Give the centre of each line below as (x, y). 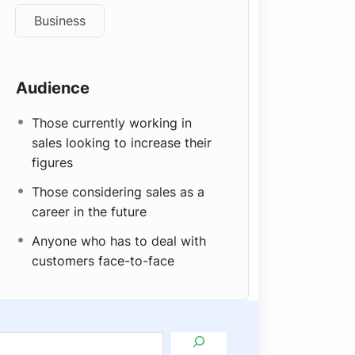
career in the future (90, 212)
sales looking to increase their (122, 143)
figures (53, 162)
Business (60, 21)
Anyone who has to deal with (119, 241)
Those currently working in (112, 123)
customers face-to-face (103, 261)
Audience (53, 88)
